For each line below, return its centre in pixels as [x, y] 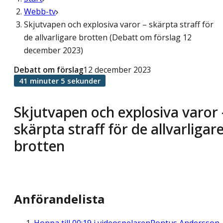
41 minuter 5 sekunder [60, 81]
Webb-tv [40, 11]
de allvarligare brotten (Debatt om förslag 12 [108, 37]
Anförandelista [59, 199]
